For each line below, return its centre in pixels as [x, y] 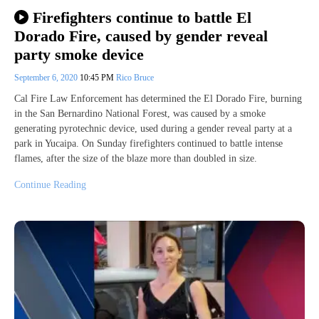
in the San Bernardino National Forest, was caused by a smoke [140, 114]
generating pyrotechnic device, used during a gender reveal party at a [153, 129]
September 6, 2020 [47, 78]
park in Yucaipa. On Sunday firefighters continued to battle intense [148, 144]
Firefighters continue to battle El [142, 17]
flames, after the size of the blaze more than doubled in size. [136, 159]
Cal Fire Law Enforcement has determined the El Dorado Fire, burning [158, 99]
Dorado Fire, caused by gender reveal [141, 36]
